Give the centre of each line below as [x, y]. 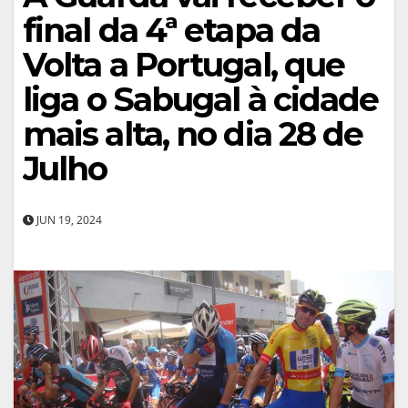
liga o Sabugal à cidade [201, 99]
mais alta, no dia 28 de [193, 133]
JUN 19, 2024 [68, 219]
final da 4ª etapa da [172, 30]
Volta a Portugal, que [184, 64]
